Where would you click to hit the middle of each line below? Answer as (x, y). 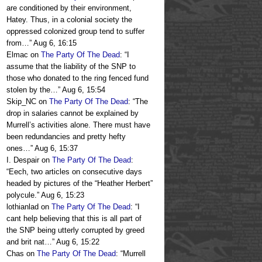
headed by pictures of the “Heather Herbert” (80, 184)
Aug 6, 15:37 (56, 149)
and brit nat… (29, 242)
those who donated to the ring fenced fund (77, 78)
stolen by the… (32, 90)
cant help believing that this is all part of (74, 219)
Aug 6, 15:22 (78, 242)
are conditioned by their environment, (69, 8)
